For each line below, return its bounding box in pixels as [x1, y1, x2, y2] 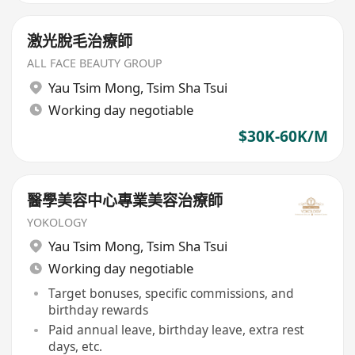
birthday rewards [48, 300, 148, 319]
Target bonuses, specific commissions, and [48, 284, 294, 302]
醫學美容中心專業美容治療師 [27, 189, 223, 211]
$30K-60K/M [238, 126, 328, 147]
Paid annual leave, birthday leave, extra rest [48, 321, 304, 339]
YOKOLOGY [27, 214, 88, 230]
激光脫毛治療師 [27, 31, 133, 52]
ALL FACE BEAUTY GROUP [27, 55, 163, 71]
